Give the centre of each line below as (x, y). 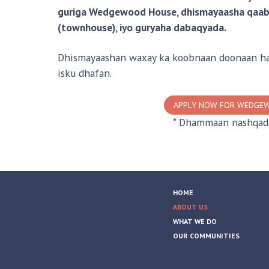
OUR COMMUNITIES (206, 236)
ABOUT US (190, 207)
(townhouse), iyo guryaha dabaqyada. (142, 28)
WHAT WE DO (195, 222)
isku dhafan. (85, 73)
